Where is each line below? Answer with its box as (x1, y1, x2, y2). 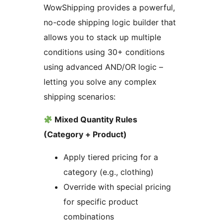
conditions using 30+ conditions (44, 47, 165, 57)
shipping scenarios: (44, 92, 115, 102)
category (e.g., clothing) (63, 167, 154, 177)
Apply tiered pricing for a (63, 152, 158, 163)
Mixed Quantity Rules (53, 114, 138, 125)
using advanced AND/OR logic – (44, 62, 163, 72)
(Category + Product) (44, 129, 127, 140)
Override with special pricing (63, 182, 171, 192)
